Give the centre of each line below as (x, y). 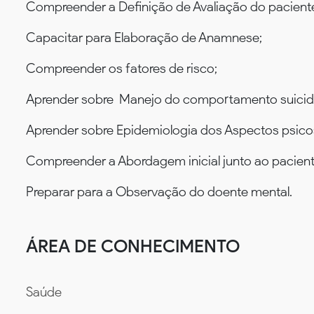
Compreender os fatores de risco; (122, 68)
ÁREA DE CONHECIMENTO (133, 246)
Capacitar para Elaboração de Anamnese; (144, 37)
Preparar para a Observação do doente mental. (159, 191)
